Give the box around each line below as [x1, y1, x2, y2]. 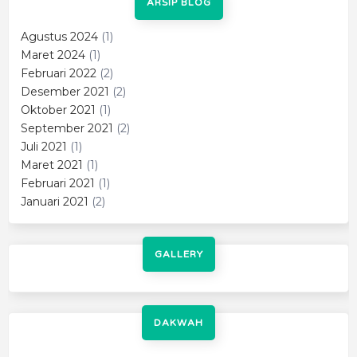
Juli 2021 [21, 139, 67, 155]
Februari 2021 [21, 176, 95, 191]
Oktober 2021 [21, 103, 96, 118]
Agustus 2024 [21, 29, 98, 45]
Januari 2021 [21, 194, 88, 210]
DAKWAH [154, 316, 203, 328]
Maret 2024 [21, 48, 85, 63]
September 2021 [21, 121, 113, 136]
